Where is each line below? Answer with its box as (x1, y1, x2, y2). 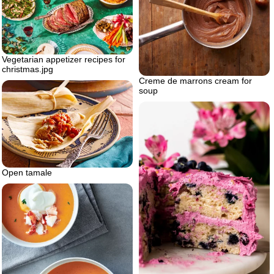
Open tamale (2, 168, 52, 178)
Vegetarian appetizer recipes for (2, 54, 125, 65)
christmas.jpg (2, 64, 53, 75)
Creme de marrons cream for (139, 75, 252, 86)
